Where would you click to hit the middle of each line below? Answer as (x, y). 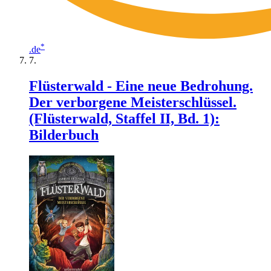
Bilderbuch (64, 135)
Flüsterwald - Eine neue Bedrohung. (141, 86)
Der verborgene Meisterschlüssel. (133, 102)
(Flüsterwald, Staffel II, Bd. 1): (124, 118)
